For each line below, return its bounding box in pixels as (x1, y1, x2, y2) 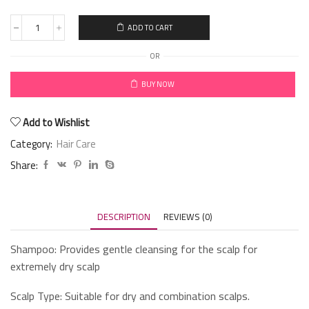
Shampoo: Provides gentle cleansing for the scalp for (10, 238, 257, 259)
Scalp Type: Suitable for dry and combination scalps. (10, 286, 250, 307)
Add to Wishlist (23, 112, 90, 132)
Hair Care (57, 134, 96, 153)
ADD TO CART (127, 21, 172, 35)
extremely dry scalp (10, 255, 100, 277)
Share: (10, 155, 38, 175)
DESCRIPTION (97, 208, 150, 225)
